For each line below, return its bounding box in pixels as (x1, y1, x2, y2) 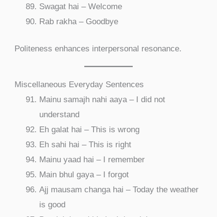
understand (39, 110, 79, 120)
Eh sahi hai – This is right (39, 140, 131, 150)
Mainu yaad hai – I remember (39, 155, 145, 165)
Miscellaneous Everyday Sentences (15, 80, 144, 90)
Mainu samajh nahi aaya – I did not (39, 95, 165, 105)
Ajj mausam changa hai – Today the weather (39, 185, 199, 195)
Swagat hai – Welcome (39, 1, 122, 11)
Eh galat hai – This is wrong (39, 125, 139, 135)
